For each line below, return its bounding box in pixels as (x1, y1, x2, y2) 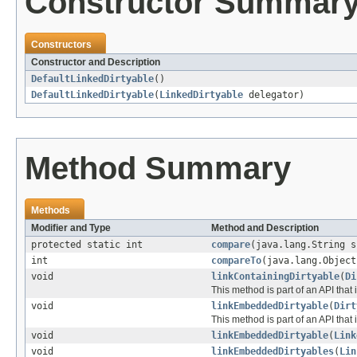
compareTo (211, 254, 261, 266)
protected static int (31, 238, 143, 250)
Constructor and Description (31, 56, 160, 68)
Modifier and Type (31, 222, 111, 233)
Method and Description (211, 222, 319, 233)
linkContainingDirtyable (211, 270, 339, 282)
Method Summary (25, 150, 291, 186)
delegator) (243, 88, 304, 100)
